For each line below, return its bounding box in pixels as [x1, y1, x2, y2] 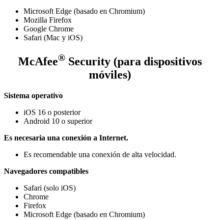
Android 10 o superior [24, 116, 92, 125]
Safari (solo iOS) [24, 183, 76, 192]
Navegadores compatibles [4, 166, 88, 175]
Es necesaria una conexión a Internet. [4, 133, 128, 142]
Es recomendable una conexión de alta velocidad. [24, 150, 176, 159]
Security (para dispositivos [65, 55, 202, 68]
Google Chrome [24, 25, 74, 33]
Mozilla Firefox [24, 16, 74, 25]
